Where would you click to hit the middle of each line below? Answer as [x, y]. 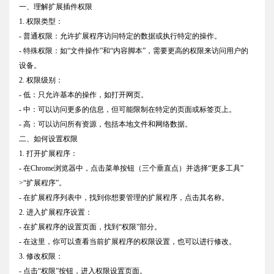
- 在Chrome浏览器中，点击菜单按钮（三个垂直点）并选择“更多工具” [131, 168]
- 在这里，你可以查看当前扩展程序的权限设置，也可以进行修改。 [128, 241]
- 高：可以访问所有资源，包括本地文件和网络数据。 [106, 124]
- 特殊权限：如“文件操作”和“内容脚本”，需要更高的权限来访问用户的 [134, 50]
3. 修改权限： [41, 256]
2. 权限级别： [41, 80]
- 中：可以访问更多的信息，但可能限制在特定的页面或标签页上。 [128, 109]
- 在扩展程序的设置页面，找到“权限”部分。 [90, 227]
